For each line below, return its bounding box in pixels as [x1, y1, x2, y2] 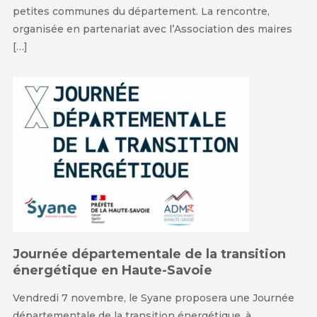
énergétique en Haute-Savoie [12, 263, 212, 279]
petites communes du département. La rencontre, [12, 5, 270, 18]
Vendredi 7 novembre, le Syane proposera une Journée [12, 292, 294, 305]
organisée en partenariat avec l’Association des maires [12, 23, 292, 36]
